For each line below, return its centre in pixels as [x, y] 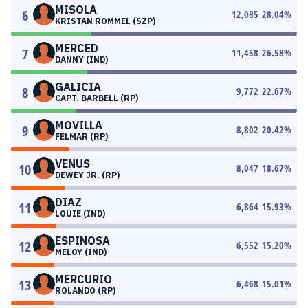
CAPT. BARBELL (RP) [97, 98]
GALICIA [78, 87]
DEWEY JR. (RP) [87, 175]
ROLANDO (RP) [85, 290]
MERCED [77, 48]
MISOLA [76, 10]
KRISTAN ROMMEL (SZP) [105, 21]
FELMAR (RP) [81, 136]
